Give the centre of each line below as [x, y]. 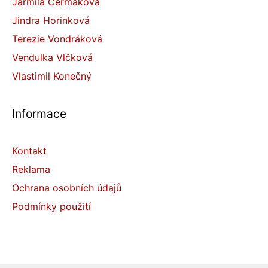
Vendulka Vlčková [52, 57]
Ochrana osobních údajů [67, 188]
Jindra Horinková [51, 20]
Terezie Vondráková [57, 39]
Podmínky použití [51, 206]
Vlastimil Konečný [52, 76]
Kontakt [29, 150]
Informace [39, 113]
